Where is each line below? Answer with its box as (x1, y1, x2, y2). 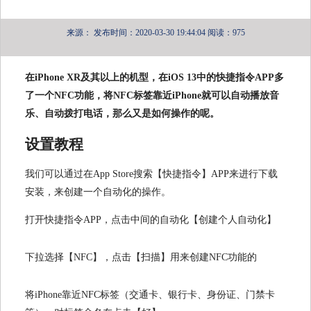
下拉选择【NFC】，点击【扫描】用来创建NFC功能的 (25, 252, 257, 262)
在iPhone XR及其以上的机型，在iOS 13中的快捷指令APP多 (25, 72, 284, 83)
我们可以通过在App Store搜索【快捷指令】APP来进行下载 (25, 169, 278, 179)
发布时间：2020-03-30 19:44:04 (93, 28, 205, 38)
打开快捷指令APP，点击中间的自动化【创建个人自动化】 (25, 215, 276, 225)
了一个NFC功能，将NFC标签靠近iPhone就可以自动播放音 (25, 90, 279, 101)
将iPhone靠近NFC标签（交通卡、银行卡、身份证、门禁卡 (25, 289, 275, 300)
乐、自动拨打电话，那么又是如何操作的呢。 (25, 108, 219, 119)
